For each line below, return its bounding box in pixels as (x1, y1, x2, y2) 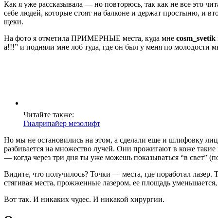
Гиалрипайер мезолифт (23, 119, 100, 127)
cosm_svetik (176, 34, 216, 42)
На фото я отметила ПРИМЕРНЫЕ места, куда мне (4, 34, 176, 42)
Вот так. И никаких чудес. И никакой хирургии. (4, 195, 164, 203)
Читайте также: (23, 110, 74, 119)
